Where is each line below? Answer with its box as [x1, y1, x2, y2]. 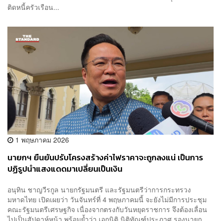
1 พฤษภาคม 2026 [13, 135, 69, 145]
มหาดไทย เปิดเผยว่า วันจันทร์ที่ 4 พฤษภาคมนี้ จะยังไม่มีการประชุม [7, 194, 207, 204]
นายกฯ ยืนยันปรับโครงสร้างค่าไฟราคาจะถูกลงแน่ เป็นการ [7, 151, 203, 164]
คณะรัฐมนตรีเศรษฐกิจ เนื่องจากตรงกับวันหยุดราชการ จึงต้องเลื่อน [7, 204, 207, 214]
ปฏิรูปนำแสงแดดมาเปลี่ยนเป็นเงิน [7, 163, 122, 176]
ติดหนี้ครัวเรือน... [7, 2, 59, 12]
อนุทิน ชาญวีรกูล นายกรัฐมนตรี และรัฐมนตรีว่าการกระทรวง [7, 184, 191, 194]
